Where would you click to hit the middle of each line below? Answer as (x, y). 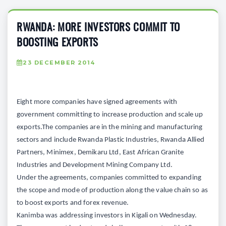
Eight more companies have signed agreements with (97, 102)
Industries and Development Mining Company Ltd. (95, 165)
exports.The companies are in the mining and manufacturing (110, 127)
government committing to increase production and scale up (110, 115)
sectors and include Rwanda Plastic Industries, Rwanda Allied (110, 140)
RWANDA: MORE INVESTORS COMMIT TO (98, 28)
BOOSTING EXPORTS (58, 43)
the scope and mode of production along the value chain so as (112, 190)
